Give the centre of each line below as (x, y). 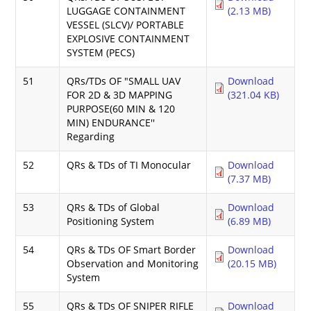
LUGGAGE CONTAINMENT (126, 10)
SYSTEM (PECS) (101, 52)
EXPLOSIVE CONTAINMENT (128, 38)
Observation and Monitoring (133, 263)
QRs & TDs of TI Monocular (129, 165)
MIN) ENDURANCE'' (111, 122)
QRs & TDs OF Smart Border (132, 249)
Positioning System (111, 221)
